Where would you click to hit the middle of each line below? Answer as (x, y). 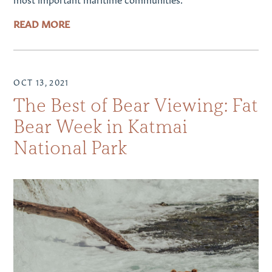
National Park (70, 148)
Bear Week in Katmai (101, 126)
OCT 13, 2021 (41, 81)
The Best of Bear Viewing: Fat (136, 105)
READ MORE (42, 23)
